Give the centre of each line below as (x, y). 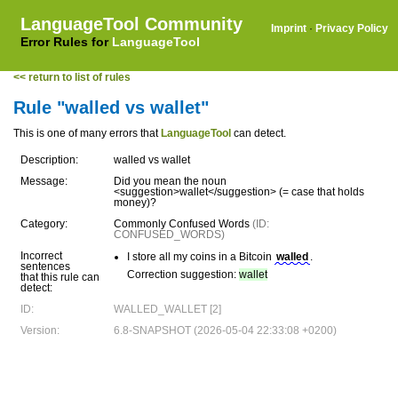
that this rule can (60, 277)
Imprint (289, 28)
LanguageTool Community (131, 24)
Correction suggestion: (183, 275)
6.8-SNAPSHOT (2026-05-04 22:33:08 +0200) (225, 330)
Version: (40, 330)
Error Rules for (66, 42)
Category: (44, 224)
